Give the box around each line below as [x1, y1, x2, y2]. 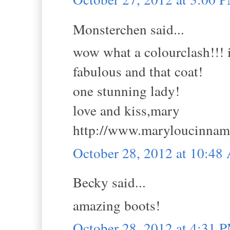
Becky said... [73, 172, 146, 192]
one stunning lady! [73, 81, 180, 101]
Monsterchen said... [73, 19, 184, 39]
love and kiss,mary [73, 101, 180, 120]
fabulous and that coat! [73, 62, 203, 81]
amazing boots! [73, 195, 160, 215]
